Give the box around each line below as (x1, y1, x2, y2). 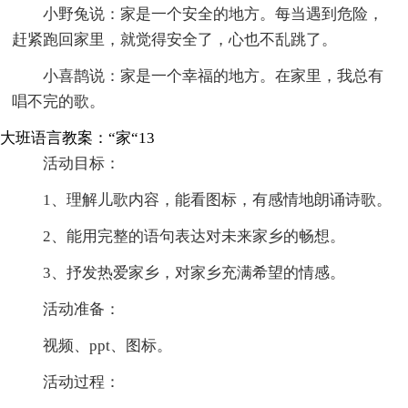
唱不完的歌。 (12, 92, 106, 110)
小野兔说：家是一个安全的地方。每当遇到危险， (43, 5, 384, 23)
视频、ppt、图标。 (43, 336, 173, 354)
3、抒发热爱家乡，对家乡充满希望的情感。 (43, 263, 346, 281)
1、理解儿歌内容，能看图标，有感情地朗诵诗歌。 (43, 190, 393, 209)
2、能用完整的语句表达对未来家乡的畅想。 (43, 227, 346, 245)
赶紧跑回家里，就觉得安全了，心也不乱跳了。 (12, 30, 338, 48)
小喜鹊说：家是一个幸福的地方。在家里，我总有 (43, 66, 384, 85)
